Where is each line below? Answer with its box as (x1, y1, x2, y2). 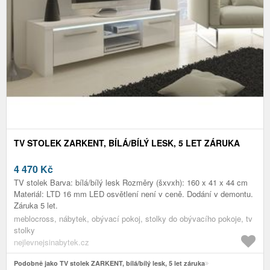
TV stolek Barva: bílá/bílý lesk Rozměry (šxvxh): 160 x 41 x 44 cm (14, 176, 248, 188)
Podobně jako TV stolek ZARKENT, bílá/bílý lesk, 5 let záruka (14, 258, 205, 268)
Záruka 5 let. (14, 199, 58, 211)
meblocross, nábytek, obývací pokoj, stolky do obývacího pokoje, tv (14, 212, 253, 224)
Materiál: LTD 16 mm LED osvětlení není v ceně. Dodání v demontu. (14, 187, 253, 199)
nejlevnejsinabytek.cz (14, 236, 89, 248)
